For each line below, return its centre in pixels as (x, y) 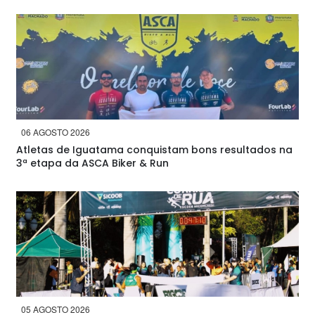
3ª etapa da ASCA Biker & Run (92, 163)
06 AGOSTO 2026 (56, 132)
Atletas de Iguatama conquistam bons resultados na (154, 150)
